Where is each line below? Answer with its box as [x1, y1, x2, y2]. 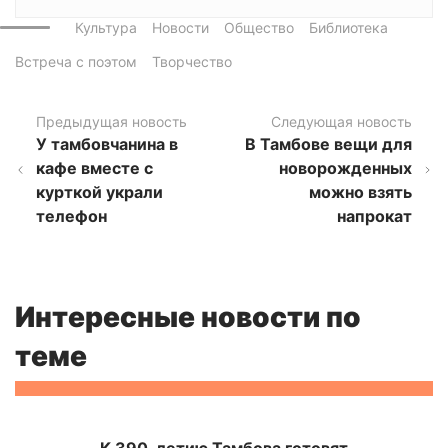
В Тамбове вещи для [245, 134, 413, 155]
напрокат [337, 206, 413, 227]
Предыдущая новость [36, 113, 188, 131]
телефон [36, 206, 108, 227]
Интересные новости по [15, 300, 361, 335]
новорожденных [279, 158, 413, 179]
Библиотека [309, 19, 388, 37]
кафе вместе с [36, 158, 154, 179]
